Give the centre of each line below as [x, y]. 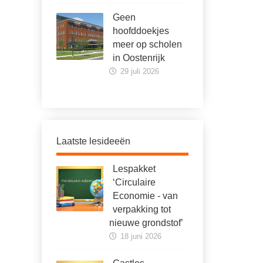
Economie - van [145, 196]
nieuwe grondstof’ [146, 223]
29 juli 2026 [139, 71]
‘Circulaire [134, 182]
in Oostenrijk [139, 58]
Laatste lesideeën [93, 141]
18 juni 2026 [140, 236]
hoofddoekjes [141, 31]
